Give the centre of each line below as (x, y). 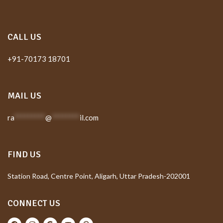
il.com (89, 117)
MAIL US (24, 95)
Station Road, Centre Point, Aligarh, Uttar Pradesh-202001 (99, 176)
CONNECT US (34, 203)
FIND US (24, 154)
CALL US (24, 37)
